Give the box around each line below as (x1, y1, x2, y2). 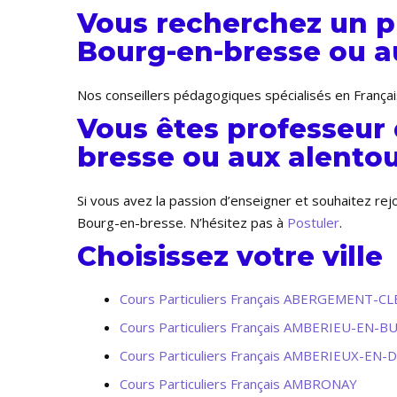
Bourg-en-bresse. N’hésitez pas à (77, 214, 287, 231)
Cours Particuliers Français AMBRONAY (120, 375, 357, 393)
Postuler (287, 214, 339, 231)
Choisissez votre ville (77, 240, 383, 273)
